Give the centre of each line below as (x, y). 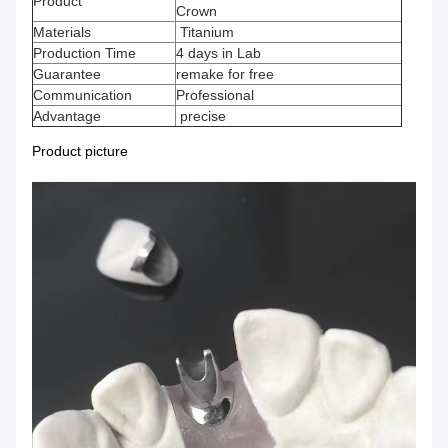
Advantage (67, 116)
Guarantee (67, 74)
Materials (62, 32)
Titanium (205, 32)
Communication (82, 95)
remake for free (225, 74)
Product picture (82, 151)
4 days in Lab (218, 53)
